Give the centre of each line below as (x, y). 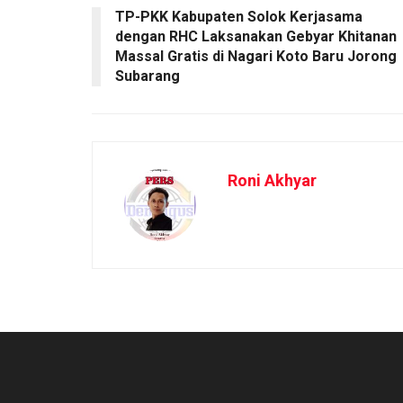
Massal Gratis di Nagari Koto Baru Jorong (256, 56)
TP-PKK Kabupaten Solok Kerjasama (239, 16)
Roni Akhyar (272, 180)
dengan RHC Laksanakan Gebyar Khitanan (256, 36)
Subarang (148, 76)
